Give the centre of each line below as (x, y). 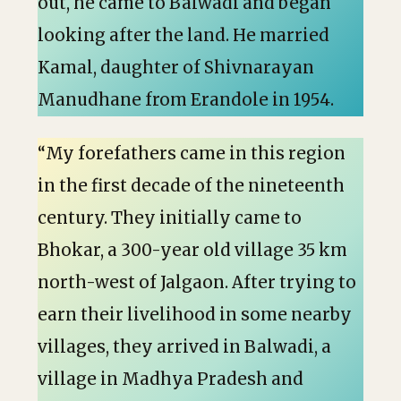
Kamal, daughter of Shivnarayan (176, 68)
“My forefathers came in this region (192, 154)
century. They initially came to (170, 218)
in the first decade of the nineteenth (191, 186)
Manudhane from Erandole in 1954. (186, 100)
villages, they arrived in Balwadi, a (184, 347)
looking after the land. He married (183, 35)
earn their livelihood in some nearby (195, 315)
